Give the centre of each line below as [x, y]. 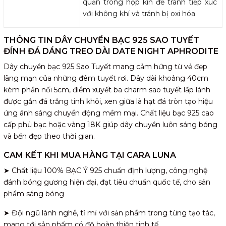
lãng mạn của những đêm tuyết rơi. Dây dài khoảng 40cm [106, 78]
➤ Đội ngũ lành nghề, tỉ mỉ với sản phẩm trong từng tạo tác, [109, 213]
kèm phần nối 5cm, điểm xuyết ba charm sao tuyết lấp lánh [107, 90]
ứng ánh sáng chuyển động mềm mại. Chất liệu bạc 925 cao [109, 113]
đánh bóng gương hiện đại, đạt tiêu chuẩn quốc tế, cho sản [107, 182]
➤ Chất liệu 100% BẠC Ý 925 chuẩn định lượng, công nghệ [105, 170]
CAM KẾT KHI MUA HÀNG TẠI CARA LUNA [90, 155]
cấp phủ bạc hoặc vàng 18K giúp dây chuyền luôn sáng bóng [110, 124]
